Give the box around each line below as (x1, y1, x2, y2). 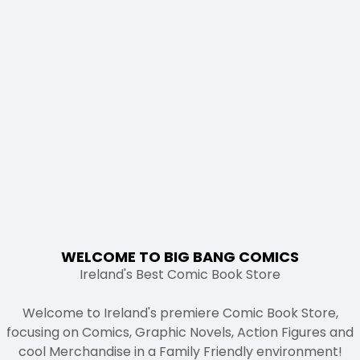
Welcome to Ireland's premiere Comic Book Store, (22, 303, 338, 322)
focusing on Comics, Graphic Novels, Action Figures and (6, 322, 354, 342)
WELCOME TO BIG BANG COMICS (61, 246, 299, 267)
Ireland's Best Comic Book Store (80, 264, 280, 284)
